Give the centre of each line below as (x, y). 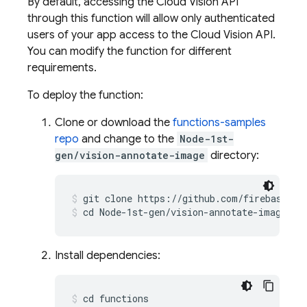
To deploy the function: (85, 95)
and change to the (128, 139)
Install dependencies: (108, 256)
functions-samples (219, 123)
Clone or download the (114, 123)
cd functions (116, 298)
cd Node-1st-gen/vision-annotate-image (185, 212)
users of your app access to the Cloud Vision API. (151, 35)
